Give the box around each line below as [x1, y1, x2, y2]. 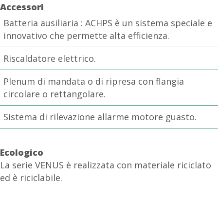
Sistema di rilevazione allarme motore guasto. [3, 111, 197, 123]
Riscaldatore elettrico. [3, 53, 96, 65]
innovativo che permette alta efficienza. [3, 30, 169, 42]
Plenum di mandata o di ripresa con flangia [3, 75, 184, 88]
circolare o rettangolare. [3, 88, 106, 100]
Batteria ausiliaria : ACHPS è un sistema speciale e [3, 17, 212, 29]
